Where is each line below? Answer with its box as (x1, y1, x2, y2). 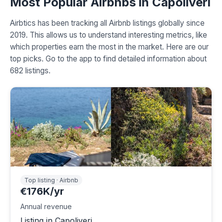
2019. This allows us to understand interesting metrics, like (10, 30, 207, 40)
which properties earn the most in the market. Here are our (10, 42, 209, 52)
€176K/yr (20, 185, 64, 198)
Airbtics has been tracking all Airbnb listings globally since (10, 18, 205, 28)
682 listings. (10, 66, 51, 76)
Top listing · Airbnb (24, 176, 78, 184)
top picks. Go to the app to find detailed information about (10, 54, 207, 64)
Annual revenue (20, 202, 72, 211)
